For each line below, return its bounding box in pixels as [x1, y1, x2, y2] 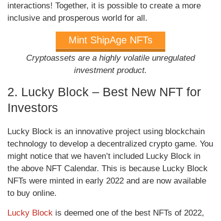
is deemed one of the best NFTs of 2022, [53, 208, 204, 218]
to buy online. [7, 188, 57, 198]
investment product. [74, 66, 147, 75]
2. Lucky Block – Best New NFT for [7, 85, 201, 99]
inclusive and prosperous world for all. [7, 13, 147, 23]
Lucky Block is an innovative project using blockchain [7, 127, 205, 137]
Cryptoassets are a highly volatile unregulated [26, 53, 195, 63]
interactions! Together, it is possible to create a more [7, 1, 201, 11]
